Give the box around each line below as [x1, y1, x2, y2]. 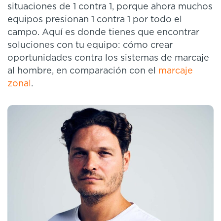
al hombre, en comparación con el [7, 66, 158, 75]
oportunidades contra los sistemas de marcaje [7, 53, 209, 63]
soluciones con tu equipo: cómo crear [7, 40, 173, 50]
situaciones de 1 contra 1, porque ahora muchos [7, 2, 213, 11]
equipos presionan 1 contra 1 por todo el [7, 15, 182, 24]
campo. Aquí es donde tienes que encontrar [7, 28, 199, 37]
